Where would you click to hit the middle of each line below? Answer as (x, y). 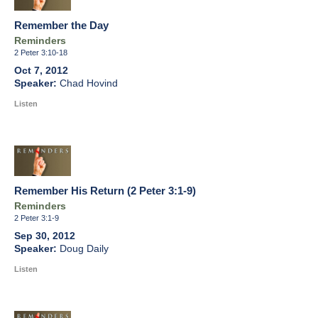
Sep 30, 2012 (45, 236)
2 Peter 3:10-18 (41, 53)
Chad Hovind (89, 84)
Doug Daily (84, 249)
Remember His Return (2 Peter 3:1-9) (105, 191)
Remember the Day (61, 26)
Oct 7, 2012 (41, 71)
